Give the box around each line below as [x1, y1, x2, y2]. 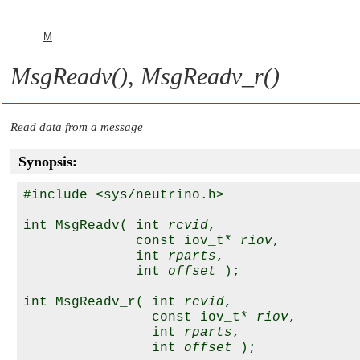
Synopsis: [18, 153, 77, 170]
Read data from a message [10, 121, 143, 133]
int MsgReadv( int [23, 219, 168, 233]
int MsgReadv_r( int [23, 295, 184, 309]
